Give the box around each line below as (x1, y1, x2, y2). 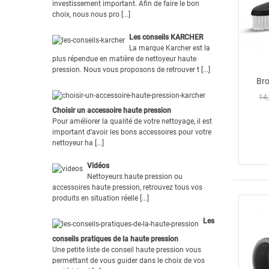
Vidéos (87, 161, 109, 170)
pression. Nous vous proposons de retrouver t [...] (52, 65, 210, 74)
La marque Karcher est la (129, 43, 210, 52)
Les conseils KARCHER (129, 32, 203, 41)
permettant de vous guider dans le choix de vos (52, 256, 205, 265)
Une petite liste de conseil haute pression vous (52, 245, 201, 254)
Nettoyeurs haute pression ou (87, 172, 183, 181)
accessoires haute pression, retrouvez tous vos (52, 183, 202, 192)
